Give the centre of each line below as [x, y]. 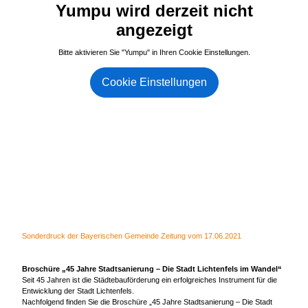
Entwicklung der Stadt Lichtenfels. [78, 291]
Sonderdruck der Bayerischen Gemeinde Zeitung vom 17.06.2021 [132, 236]
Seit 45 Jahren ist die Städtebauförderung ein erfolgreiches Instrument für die [150, 280]
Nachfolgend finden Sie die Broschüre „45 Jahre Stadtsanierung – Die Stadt [147, 302]
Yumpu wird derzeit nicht [154, 11]
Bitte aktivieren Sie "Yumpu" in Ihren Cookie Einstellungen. [154, 53]
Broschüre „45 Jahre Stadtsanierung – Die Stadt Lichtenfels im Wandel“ [152, 269]
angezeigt [154, 30]
